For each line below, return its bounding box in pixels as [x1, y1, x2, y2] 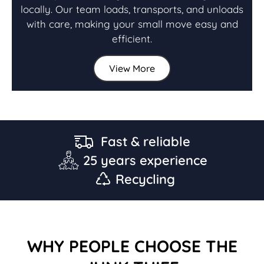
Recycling [115, 170, 175, 187]
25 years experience [83, 151, 207, 169]
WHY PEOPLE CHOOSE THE [27, 235, 237, 256]
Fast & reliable [100, 133, 190, 150]
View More [109, 62, 155, 74]
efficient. [112, 32, 152, 45]
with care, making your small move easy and [26, 17, 238, 30]
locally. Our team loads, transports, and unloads [21, 2, 243, 15]
